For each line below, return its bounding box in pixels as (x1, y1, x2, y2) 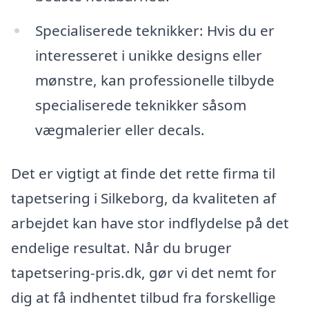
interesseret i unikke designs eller (34, 45, 262, 65)
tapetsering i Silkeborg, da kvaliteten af (11, 188, 276, 208)
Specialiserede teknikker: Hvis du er (34, 20, 275, 40)
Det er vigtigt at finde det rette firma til (11, 163, 275, 183)
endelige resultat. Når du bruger (11, 238, 232, 258)
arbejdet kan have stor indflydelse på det (11, 213, 289, 233)
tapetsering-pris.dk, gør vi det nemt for (11, 263, 277, 283)
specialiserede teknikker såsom (34, 94, 246, 114)
